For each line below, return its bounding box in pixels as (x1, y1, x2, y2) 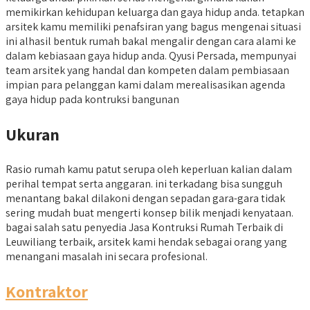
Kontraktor (6, 280, 88, 302)
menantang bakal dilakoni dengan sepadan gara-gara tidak (6, 190, 285, 206)
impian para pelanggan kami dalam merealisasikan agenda (6, 77, 285, 92)
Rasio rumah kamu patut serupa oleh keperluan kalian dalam (6, 161, 292, 176)
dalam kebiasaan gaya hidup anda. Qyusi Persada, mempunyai (6, 48, 296, 63)
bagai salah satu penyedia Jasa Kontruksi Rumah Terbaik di (6, 219, 283, 235)
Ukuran (6, 122, 60, 145)
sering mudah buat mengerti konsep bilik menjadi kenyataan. (6, 205, 293, 220)
